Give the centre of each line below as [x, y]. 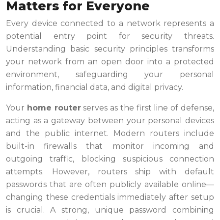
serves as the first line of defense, [148, 108]
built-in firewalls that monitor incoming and [110, 146]
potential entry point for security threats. [110, 36]
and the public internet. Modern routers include [110, 134]
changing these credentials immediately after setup [110, 197]
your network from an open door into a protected [110, 62]
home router [54, 108]
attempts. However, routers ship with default [110, 172]
